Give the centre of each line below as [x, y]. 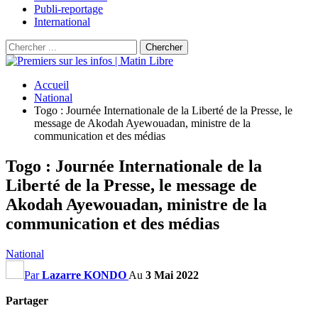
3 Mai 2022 [172, 275]
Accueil [51, 85]
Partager [27, 300]
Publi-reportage [68, 9]
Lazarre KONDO [84, 275]
